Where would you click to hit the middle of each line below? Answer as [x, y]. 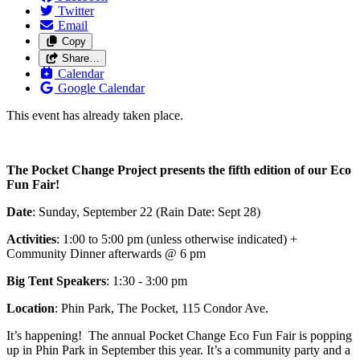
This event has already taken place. [95, 115]
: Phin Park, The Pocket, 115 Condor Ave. [162, 308]
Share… [80, 58]
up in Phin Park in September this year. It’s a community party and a [178, 350]
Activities [31, 239]
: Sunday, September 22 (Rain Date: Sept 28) [146, 211]
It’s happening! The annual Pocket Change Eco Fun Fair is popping [179, 335]
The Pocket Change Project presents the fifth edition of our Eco [179, 170]
